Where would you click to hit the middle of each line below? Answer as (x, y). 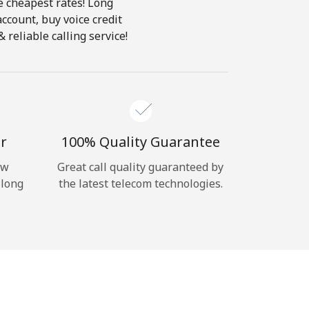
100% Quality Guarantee (140, 142)
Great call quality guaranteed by (140, 167)
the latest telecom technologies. (140, 183)
